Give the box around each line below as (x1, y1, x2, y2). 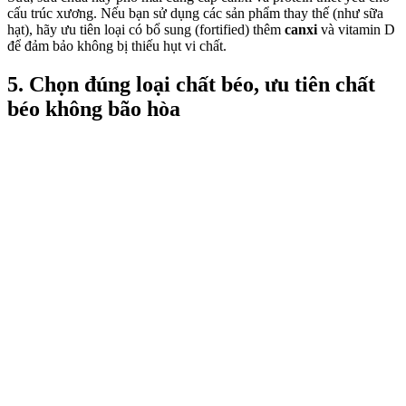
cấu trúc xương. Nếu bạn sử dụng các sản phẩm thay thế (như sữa (7, 5, 383, 22)
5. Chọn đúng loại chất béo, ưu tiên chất (7, 72, 375, 96)
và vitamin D (321, 22, 395, 38)
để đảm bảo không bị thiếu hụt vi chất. (7, 38, 227, 54)
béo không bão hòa (7, 97, 180, 121)
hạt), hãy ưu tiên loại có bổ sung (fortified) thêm (7, 22, 285, 38)
